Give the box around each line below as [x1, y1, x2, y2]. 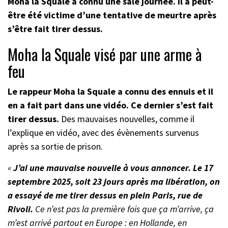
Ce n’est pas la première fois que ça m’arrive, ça [35, 203, 214, 215]
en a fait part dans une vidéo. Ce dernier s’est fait [8, 99, 213, 111]
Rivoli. [8, 203, 35, 215]
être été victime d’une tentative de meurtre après [8, 9, 216, 21]
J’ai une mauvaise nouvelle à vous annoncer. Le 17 [13, 162, 213, 174]
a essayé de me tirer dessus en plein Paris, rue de [8, 189, 203, 202]
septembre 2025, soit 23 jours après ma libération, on [8, 176, 220, 188]
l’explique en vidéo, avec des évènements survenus [8, 127, 199, 139]
